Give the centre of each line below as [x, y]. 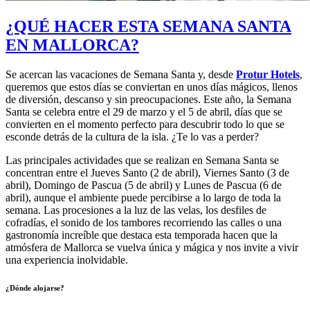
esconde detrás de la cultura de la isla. [87, 137]
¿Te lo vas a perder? [214, 137]
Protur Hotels [268, 75]
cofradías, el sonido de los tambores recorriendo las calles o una [144, 223]
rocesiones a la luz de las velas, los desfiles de [167, 210]
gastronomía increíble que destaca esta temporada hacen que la [142, 235]
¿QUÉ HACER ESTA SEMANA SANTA [148, 27]
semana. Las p [37, 210]
